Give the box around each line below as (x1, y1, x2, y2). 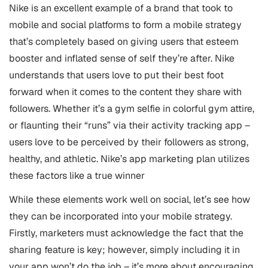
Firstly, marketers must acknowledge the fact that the (9, 227, 243, 239)
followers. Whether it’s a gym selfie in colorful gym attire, (9, 102, 254, 115)
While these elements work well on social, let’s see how (9, 193, 250, 206)
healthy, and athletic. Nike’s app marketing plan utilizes (9, 153, 249, 165)
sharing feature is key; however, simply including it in (9, 243, 240, 256)
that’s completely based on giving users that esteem (9, 35, 239, 48)
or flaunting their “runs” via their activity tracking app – (9, 119, 250, 132)
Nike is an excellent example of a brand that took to (9, 2, 233, 14)
